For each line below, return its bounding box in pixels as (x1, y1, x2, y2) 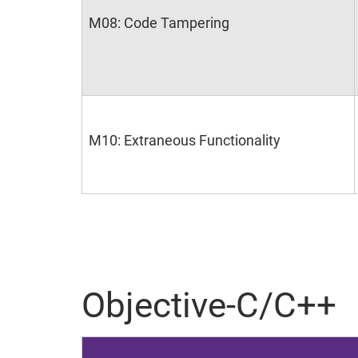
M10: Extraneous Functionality (89, 132, 280, 149)
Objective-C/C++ (82, 284, 336, 326)
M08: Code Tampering (89, 14, 229, 31)
